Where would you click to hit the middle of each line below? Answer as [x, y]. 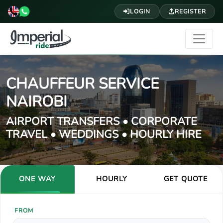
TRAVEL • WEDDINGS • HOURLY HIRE [104, 134]
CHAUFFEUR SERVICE [82, 84]
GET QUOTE [185, 178]
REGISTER [190, 11]
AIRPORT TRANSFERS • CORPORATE [102, 121]
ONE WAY [38, 178]
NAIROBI [37, 102]
